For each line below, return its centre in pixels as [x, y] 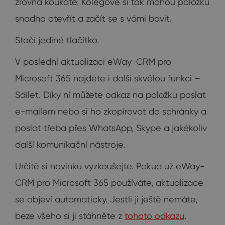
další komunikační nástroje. [70, 145]
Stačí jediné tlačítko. [57, 40]
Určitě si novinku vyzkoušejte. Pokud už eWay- [110, 166]
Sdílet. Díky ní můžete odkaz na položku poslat [110, 95]
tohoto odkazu [154, 216]
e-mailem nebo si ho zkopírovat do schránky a [111, 111]
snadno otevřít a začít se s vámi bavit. [93, 19]
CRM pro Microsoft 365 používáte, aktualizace [109, 183]
